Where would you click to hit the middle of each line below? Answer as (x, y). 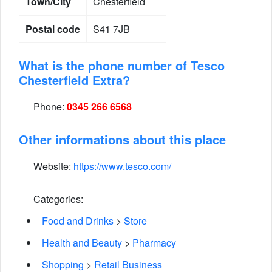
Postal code (53, 29)
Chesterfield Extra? (74, 80)
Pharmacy (154, 243)
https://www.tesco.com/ (122, 166)
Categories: (57, 199)
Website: (52, 166)
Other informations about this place (122, 139)
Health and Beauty (82, 243)
